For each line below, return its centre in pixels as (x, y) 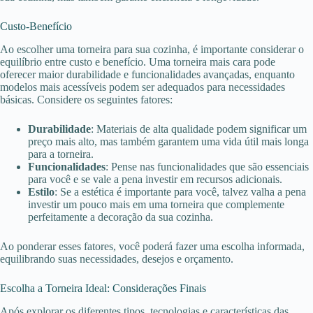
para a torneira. (61, 154)
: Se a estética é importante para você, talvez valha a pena (180, 191)
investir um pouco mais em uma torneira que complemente (156, 204)
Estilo (41, 191)
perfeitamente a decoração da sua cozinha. (121, 217)
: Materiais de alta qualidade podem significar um (199, 129)
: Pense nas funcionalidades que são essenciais (207, 166)
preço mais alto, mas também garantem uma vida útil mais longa (168, 141)
